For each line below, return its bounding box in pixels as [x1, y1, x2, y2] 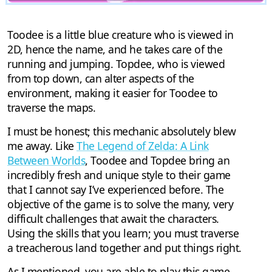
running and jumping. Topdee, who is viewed [7, 56, 225, 71]
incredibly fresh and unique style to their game [7, 167, 231, 182]
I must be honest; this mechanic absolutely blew [7, 123, 236, 138]
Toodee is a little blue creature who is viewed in [7, 27, 234, 42]
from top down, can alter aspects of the [7, 70, 194, 86]
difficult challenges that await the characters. [7, 211, 219, 226]
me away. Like [7, 138, 76, 153]
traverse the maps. [7, 100, 95, 115]
